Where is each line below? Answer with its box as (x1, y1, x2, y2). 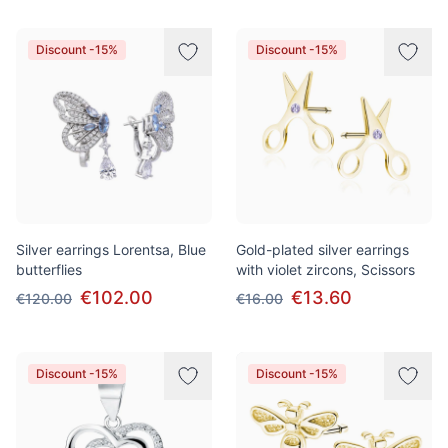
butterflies (16, 261, 82, 278)
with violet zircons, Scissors (236, 261, 415, 278)
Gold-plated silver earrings (236, 241, 409, 258)
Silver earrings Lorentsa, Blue (16, 241, 206, 258)
